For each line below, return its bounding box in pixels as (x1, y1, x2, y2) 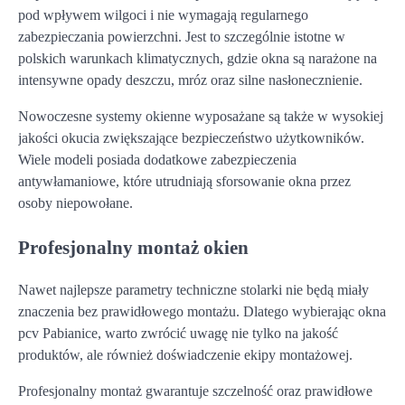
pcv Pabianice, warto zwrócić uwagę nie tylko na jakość (18, 325, 338, 342)
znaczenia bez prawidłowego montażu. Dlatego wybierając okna (18, 304, 386, 320)
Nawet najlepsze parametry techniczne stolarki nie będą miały (18, 282, 369, 298)
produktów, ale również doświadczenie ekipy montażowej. (18, 347, 353, 363)
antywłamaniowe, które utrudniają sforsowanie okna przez (18, 173, 351, 189)
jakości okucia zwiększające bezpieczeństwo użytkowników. (18, 129, 364, 146)
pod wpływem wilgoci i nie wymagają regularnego (18, 6, 308, 23)
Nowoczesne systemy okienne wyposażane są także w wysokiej (18, 108, 383, 124)
